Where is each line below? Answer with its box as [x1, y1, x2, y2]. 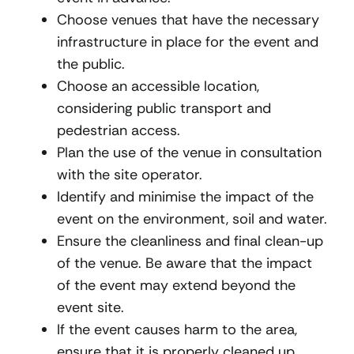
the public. [57, 55, 125, 74]
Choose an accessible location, [57, 77, 259, 96]
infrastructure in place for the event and [57, 32, 318, 52]
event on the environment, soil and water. [57, 209, 327, 229]
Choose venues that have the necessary [57, 10, 319, 30]
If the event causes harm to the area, [57, 320, 297, 340]
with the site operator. [57, 165, 202, 185]
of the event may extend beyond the [57, 276, 296, 296]
